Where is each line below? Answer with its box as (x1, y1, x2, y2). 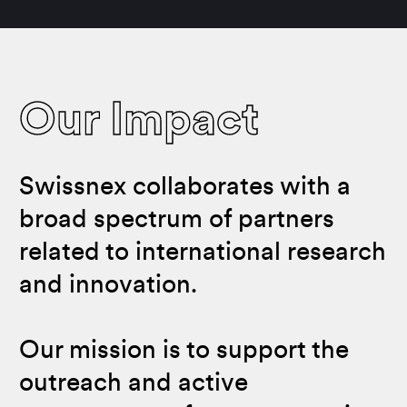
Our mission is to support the (19, 338, 349, 364)
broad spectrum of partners (19, 207, 334, 233)
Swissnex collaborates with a (19, 174, 351, 201)
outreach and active (19, 371, 248, 397)
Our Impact (19, 99, 259, 146)
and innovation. (19, 273, 197, 299)
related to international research (19, 240, 386, 266)
